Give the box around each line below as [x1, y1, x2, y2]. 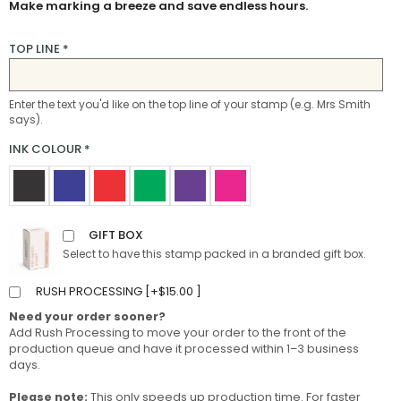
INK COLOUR [9, 141, 81, 158]
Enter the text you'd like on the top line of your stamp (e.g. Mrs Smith [9, 97, 371, 113]
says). [9, 112, 43, 128]
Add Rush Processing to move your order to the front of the [9, 325, 346, 341]
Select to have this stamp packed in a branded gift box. [63, 246, 366, 262]
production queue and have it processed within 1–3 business [9, 341, 359, 357]
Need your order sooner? [9, 309, 166, 325]
